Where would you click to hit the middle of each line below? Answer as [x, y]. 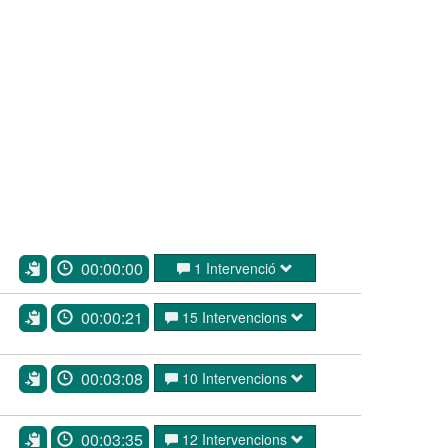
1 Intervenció [234, 267]
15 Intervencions [235, 316]
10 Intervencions [235, 377]
